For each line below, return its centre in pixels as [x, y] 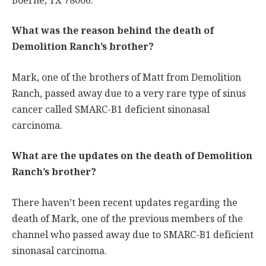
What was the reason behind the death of [113, 31]
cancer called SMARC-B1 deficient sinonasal [111, 109]
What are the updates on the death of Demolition [132, 156]
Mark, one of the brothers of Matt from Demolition [126, 77]
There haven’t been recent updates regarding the [125, 202]
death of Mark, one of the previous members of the [127, 218]
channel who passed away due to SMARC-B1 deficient [133, 235]
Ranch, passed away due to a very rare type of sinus [129, 93]
